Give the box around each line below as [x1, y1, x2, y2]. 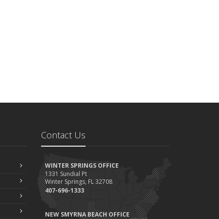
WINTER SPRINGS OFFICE [44, 161, 119, 170]
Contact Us [41, 129, 86, 141]
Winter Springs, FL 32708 [44, 177, 112, 186]
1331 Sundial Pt [44, 169, 87, 178]
